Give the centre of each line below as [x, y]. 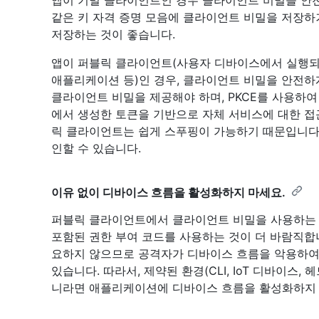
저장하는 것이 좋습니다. [113, 34]
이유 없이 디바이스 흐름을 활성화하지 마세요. [168, 192]
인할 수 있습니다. [96, 148]
